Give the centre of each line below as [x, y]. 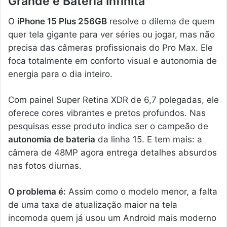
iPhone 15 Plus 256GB [62, 22]
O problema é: [37, 192]
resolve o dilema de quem [161, 22]
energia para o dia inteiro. [60, 74]
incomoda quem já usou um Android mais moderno [112, 218]
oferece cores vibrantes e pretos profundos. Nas [107, 113]
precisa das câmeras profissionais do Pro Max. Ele [110, 48]
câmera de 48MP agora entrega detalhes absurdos [112, 153]
